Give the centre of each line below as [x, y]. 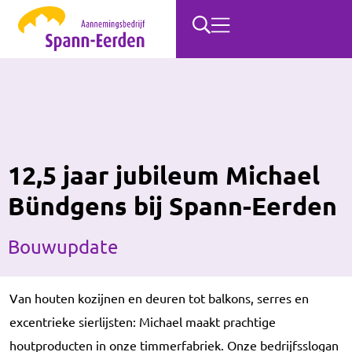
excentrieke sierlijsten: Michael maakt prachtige [143, 321]
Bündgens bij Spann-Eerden [172, 205]
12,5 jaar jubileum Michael [164, 175]
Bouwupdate [63, 246]
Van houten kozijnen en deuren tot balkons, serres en [159, 297]
